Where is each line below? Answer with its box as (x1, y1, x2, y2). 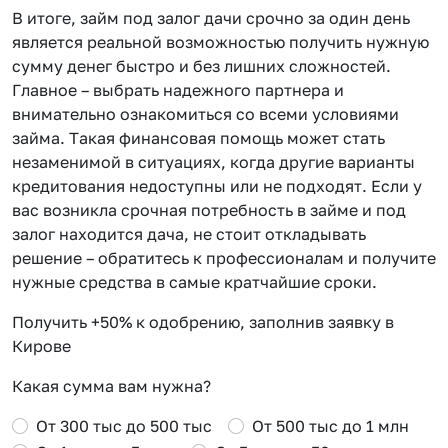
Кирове (12, 335, 71, 356)
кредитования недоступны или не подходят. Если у (12, 175, 422, 196)
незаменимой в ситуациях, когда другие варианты (12, 151, 415, 172)
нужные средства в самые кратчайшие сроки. (12, 271, 377, 292)
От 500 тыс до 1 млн (252, 415, 409, 436)
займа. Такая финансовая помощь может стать (12, 127, 385, 148)
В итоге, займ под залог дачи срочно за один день (12, 7, 410, 28)
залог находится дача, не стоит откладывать (12, 223, 366, 244)
